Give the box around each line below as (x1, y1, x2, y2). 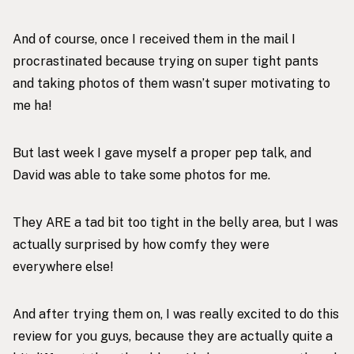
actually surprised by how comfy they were (13, 237, 269, 253)
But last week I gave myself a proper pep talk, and (13, 145, 311, 161)
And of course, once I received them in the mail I (13, 32, 296, 47)
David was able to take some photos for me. (13, 168, 270, 183)
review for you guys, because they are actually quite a (13, 329, 333, 345)
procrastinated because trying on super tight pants (13, 54, 318, 70)
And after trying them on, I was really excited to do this (13, 307, 339, 322)
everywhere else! (13, 259, 114, 275)
